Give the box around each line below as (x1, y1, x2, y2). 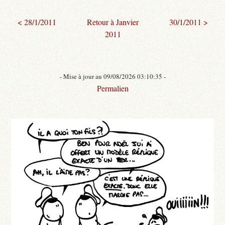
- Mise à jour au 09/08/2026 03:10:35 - (59, 71, 166, 81)
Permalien (96, 82, 129, 93)
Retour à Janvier (87, 16, 139, 27)
